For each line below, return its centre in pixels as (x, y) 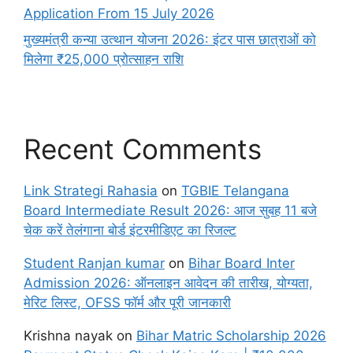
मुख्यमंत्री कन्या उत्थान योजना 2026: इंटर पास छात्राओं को (170, 39)
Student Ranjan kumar (94, 263)
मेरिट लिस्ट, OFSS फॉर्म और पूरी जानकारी (127, 303)
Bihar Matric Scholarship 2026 (231, 336)
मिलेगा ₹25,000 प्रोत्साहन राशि (104, 59)
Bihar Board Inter (242, 263)
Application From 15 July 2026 (119, 13)
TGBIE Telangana (235, 191)
